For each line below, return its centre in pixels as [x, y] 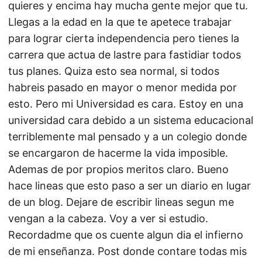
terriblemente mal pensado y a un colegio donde [127, 137]
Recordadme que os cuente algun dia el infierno [126, 235]
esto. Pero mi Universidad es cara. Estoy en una [126, 104]
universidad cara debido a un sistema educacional [131, 120]
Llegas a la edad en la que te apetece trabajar [120, 22]
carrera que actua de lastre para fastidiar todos [125, 55]
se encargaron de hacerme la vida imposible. [118, 153]
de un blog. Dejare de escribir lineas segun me [121, 202]
